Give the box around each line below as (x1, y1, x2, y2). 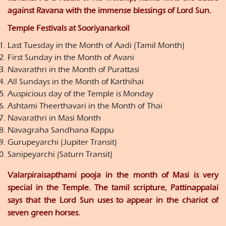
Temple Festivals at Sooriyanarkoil (8, 23, 130, 33)
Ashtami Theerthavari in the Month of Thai (8, 101, 162, 111)
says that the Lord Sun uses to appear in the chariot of (8, 195, 218, 205)
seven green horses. (8, 208, 80, 218)
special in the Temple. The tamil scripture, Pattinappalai (8, 183, 218, 193)
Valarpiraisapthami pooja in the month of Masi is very (8, 170, 218, 180)
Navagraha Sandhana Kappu (8, 125, 114, 135)
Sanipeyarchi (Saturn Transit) (8, 149, 112, 159)
